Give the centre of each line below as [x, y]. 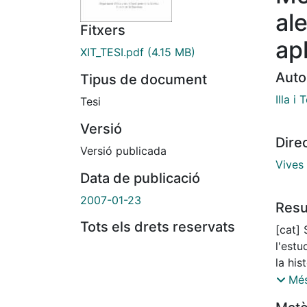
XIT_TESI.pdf [112, 52]
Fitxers [103, 30]
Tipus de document [144, 80]
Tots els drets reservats [158, 227]
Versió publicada [123, 151]
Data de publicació [140, 179]
